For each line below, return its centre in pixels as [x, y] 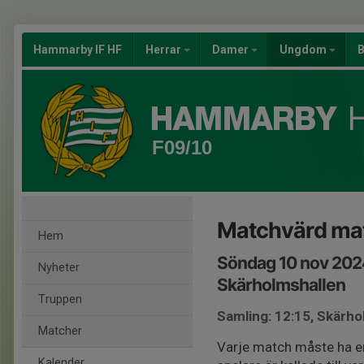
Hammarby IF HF [78, 50]
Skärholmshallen [281, 285]
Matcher [60, 331]
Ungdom [304, 50]
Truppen [60, 299]
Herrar [165, 50]
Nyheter [59, 268]
